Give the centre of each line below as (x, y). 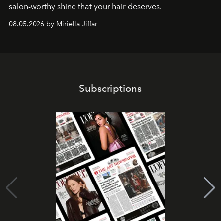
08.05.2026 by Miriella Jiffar (53, 24)
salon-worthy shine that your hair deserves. (86, 7)
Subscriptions (110, 89)
